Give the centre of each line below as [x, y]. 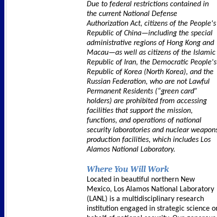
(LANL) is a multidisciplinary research [145, 199]
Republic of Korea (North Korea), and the [150, 72]
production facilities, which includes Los [149, 140]
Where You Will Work [128, 170]
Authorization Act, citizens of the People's [151, 23]
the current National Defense [132, 14]
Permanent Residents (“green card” [142, 91]
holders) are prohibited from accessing [147, 101]
